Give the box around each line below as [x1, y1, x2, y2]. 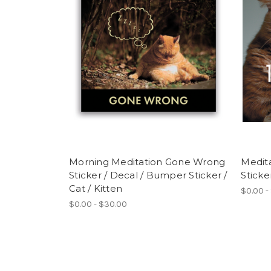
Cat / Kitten [69, 183, 122, 195]
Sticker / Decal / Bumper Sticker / [69, 169, 227, 181]
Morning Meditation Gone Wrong [69, 156, 226, 168]
